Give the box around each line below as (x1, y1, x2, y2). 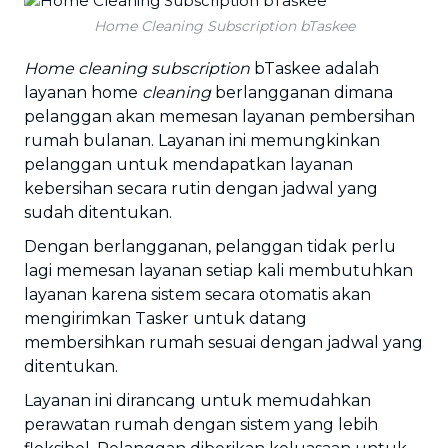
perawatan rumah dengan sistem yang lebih (24, 415, 378, 434)
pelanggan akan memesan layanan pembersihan (24, 107, 415, 126)
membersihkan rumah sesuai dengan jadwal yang (24, 333, 423, 352)
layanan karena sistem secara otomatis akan (24, 285, 371, 304)
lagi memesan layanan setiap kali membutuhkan (24, 261, 413, 280)
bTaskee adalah (250, 59, 379, 78)
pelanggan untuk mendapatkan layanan (24, 155, 353, 174)
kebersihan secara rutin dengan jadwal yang (24, 179, 378, 198)
